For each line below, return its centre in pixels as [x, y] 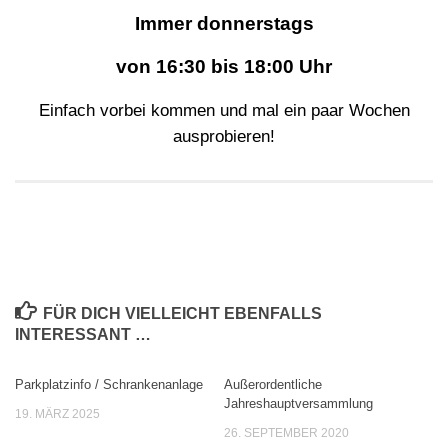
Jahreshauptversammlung [298, 404]
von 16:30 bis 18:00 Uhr [224, 67]
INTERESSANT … [83, 335]
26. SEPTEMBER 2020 [286, 433]
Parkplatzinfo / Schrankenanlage [109, 385]
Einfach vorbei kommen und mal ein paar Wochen [224, 111]
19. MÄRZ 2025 [57, 414]
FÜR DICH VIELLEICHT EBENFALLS [182, 314]
